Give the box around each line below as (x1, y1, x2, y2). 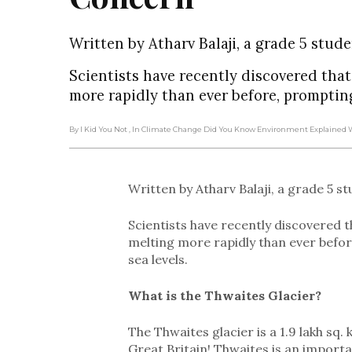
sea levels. (127, 251, 191, 267)
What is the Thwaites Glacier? (127, 287, 321, 303)
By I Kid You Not (69, 124, 127, 134)
